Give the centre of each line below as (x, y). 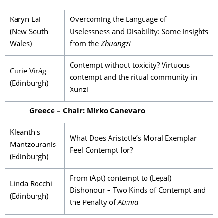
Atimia (128, 203)
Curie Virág (28, 72)
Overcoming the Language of (118, 20)
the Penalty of (94, 203)
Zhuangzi (116, 45)
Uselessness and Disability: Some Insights (139, 32)
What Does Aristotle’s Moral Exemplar (133, 139)
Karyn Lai (25, 20)
